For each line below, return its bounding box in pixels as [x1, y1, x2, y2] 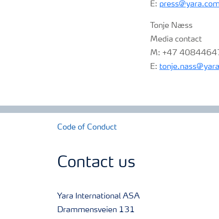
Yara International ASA [57, 193, 140, 200]
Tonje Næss [150, 22, 193, 30]
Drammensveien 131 [57, 206, 135, 214]
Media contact [150, 36, 202, 44]
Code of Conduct [57, 124, 117, 131]
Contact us [57, 155, 135, 171]
